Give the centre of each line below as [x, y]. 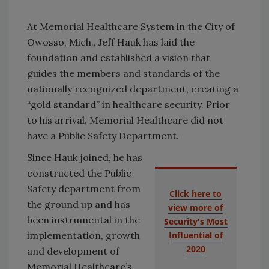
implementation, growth [83, 236]
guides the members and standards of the [123, 74]
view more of [196, 208]
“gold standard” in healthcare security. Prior [128, 105]
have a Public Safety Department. [103, 136]
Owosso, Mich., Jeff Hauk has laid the [111, 42]
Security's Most [195, 222]
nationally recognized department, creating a [133, 89]
